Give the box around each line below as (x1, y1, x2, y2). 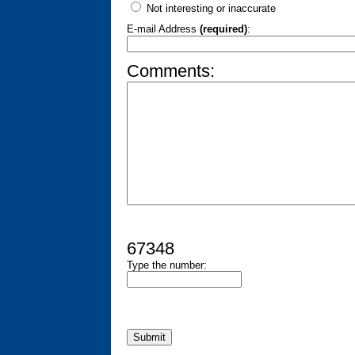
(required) (200, 23, 247, 36)
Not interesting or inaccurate (143, 2, 276, 15)
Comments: (127, 61, 215, 82)
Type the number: (127, 259, 207, 272)
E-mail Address (127, 23, 200, 36)
